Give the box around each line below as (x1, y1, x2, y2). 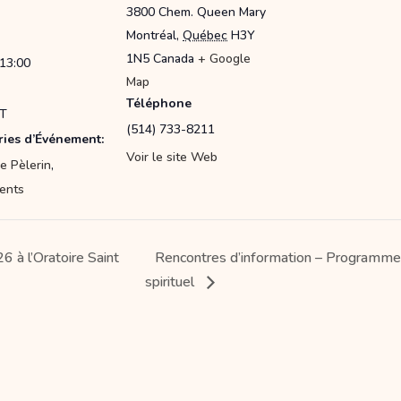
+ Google (198, 50, 251, 68)
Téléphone (126, 95, 192, 113)
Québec (183, 27, 227, 45)
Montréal (126, 27, 176, 45)
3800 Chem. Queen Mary (126, 4, 266, 21)
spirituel (144, 272, 198, 293)
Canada (153, 50, 194, 68)
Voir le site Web (126, 149, 218, 166)
